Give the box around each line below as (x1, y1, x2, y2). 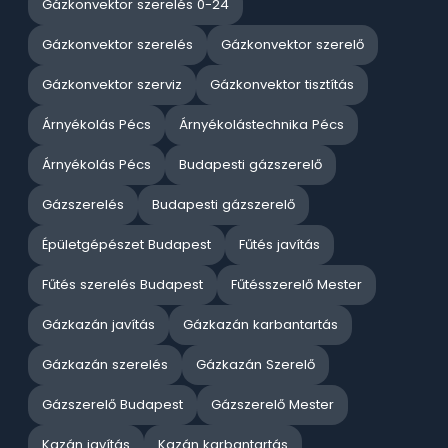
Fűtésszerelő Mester (231, 275, 362, 295)
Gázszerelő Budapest (42, 395, 183, 415)
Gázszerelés (42, 195, 124, 215)
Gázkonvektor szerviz (42, 75, 182, 95)
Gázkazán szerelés (42, 355, 168, 375)
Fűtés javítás (239, 235, 320, 255)
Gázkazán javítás (42, 315, 155, 335)
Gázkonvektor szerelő (221, 35, 364, 55)
